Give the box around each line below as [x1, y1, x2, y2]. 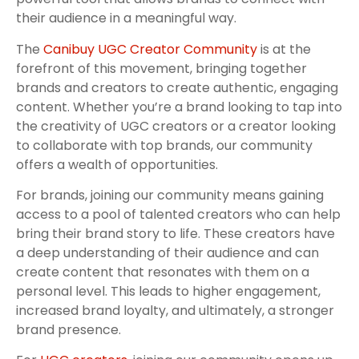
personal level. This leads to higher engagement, [16, 282, 321, 301]
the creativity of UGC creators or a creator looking [16, 116, 336, 135]
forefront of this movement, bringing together [16, 58, 307, 78]
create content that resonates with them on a [16, 263, 309, 282]
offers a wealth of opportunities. [16, 155, 218, 174]
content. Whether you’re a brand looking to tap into [16, 97, 342, 116]
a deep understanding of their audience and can [16, 244, 319, 263]
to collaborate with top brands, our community [16, 135, 313, 155]
